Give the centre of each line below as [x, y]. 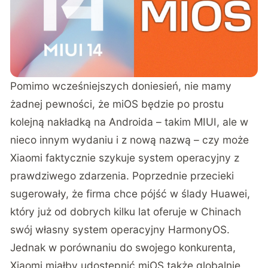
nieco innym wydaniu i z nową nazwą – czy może [130, 140]
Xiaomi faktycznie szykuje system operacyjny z [125, 158]
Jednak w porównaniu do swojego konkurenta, [123, 248]
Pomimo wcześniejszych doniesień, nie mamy [121, 86]
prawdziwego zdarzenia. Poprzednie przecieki [122, 176]
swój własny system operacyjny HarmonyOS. [120, 230]
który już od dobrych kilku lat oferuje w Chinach [126, 212]
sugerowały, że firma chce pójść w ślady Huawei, [130, 194]
